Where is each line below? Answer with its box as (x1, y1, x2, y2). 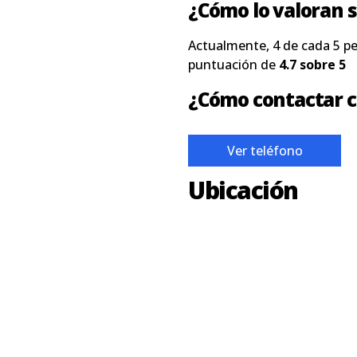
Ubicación (188, 174, 298, 206)
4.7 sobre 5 (279, 56, 346, 73)
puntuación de (188, 56, 279, 73)
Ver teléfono (226, 142, 303, 159)
